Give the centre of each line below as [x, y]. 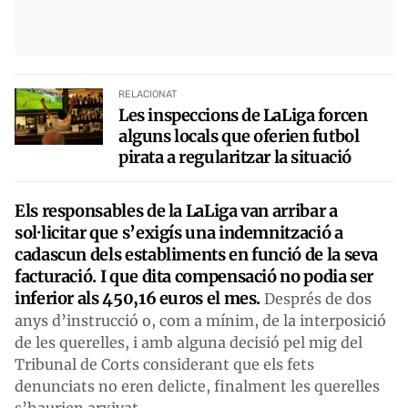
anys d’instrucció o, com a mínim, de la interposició [200, 320]
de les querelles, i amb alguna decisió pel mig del [189, 342]
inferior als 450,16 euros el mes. [139, 298]
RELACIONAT [148, 94]
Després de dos [317, 298]
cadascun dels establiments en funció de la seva [197, 254]
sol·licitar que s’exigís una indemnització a [179, 232]
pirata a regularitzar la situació [235, 157]
